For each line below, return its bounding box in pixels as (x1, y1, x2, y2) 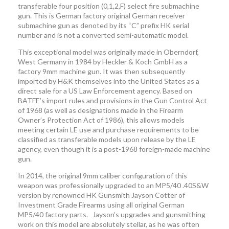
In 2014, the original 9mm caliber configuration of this (18, 171, 187, 180)
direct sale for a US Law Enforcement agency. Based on (18, 86, 192, 96)
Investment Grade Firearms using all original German (18, 200, 185, 210)
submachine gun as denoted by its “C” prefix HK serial (18, 21, 189, 30)
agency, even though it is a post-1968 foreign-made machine (18, 145, 210, 154)
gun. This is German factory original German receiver (18, 11, 185, 20)
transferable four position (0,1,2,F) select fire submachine (18, 2, 199, 11)
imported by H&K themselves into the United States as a (18, 77, 199, 86)
